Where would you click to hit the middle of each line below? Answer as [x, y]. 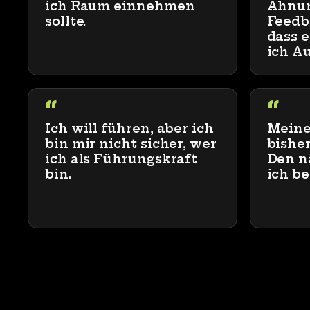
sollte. [66, 21]
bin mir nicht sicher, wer [131, 144]
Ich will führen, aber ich [129, 129]
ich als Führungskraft [121, 159]
